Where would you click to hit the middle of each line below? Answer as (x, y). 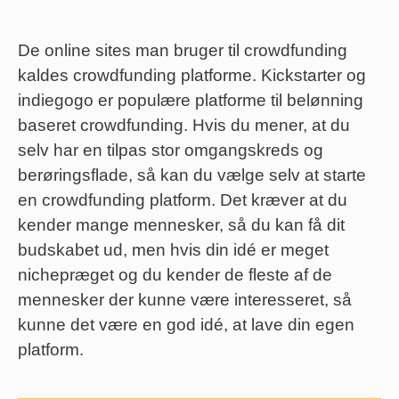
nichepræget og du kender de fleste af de (175, 275)
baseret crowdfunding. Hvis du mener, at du (184, 126)
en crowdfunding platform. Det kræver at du (183, 200)
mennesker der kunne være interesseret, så (185, 300)
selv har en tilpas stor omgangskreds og (171, 151)
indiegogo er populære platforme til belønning (191, 101)
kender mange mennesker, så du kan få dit (181, 225)
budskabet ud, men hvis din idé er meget (173, 250)
